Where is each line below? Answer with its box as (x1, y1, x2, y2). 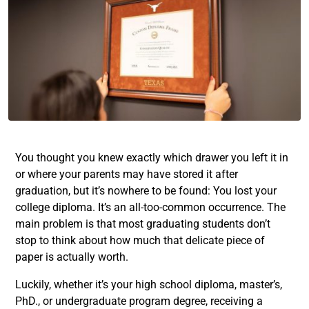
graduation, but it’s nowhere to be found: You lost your (15, 184, 277, 197)
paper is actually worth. (15, 250, 128, 263)
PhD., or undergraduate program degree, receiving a (15, 295, 263, 308)
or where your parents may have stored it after (15, 168, 238, 181)
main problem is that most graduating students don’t (15, 217, 270, 230)
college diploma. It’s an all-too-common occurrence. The (15, 201, 286, 214)
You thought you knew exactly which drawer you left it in (15, 151, 288, 164)
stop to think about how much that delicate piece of (15, 234, 265, 247)
